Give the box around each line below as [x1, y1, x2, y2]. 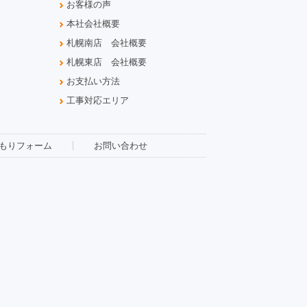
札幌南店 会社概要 [66, 38, 147, 49]
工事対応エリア [66, 95, 129, 106]
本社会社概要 [66, 19, 120, 29]
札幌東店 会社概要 [66, 57, 147, 68]
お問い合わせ [93, 140, 147, 151]
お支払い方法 [66, 76, 120, 87]
